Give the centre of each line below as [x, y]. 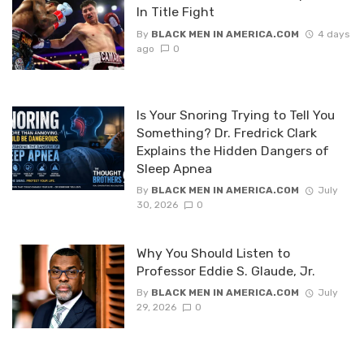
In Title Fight [175, 12]
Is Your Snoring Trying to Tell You [235, 115]
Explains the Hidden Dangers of [232, 150]
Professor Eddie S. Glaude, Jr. [225, 271]
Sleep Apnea [174, 168]
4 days [333, 34]
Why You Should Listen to [213, 253]
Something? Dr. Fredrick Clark [226, 132]
